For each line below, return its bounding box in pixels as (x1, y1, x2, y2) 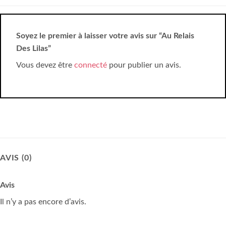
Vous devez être (16, 61, 74, 70)
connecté (74, 61, 107, 70)
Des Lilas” (16, 44, 53, 53)
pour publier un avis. (107, 61, 181, 70)
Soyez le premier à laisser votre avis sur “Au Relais (16, 32, 194, 40)
